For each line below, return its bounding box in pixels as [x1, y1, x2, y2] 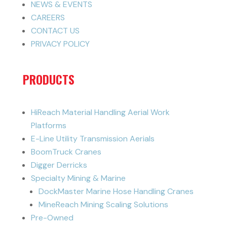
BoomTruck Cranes [30, 146, 101, 157]
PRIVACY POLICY [30, 38, 90, 49]
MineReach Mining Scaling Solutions [38, 199, 168, 210]
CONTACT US [30, 25, 80, 36]
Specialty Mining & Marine [30, 172, 126, 183]
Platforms [30, 120, 66, 131]
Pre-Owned [30, 212, 73, 223]
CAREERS [30, 12, 65, 23]
